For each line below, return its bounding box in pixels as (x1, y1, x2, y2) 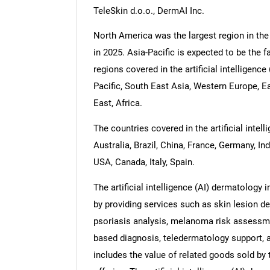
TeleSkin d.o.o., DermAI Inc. (93, 5, 204, 16)
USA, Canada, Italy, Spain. (93, 157, 195, 168)
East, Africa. (93, 98, 142, 109)
